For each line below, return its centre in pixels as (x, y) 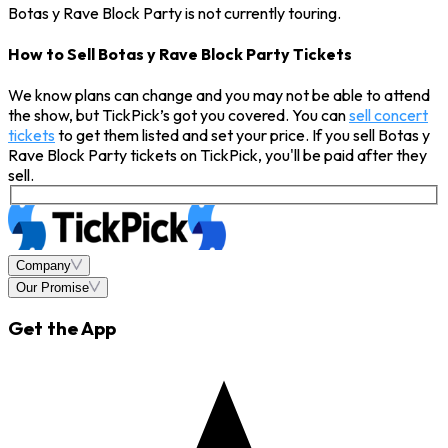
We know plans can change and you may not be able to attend (219, 95)
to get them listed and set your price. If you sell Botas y (242, 135)
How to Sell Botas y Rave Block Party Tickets (180, 53)
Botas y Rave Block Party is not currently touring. (174, 12)
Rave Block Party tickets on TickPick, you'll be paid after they (217, 155)
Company (43, 265)
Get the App (62, 328)
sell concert (388, 115)
